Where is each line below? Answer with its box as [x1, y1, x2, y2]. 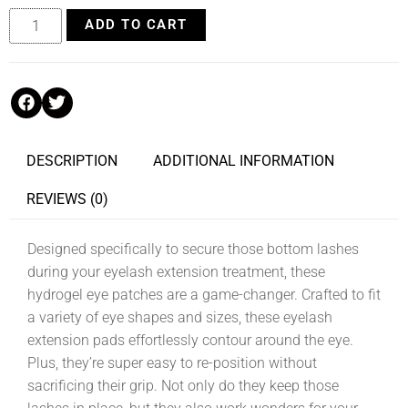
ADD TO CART [85, 15, 188, 33]
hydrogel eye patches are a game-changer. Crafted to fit [27, 285, 381, 303]
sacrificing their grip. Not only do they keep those [27, 376, 339, 394]
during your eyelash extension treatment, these [27, 262, 325, 280]
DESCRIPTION [26, 152, 118, 170]
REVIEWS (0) [26, 190, 109, 209]
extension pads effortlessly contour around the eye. [27, 331, 353, 349]
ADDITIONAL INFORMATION [152, 152, 334, 170]
